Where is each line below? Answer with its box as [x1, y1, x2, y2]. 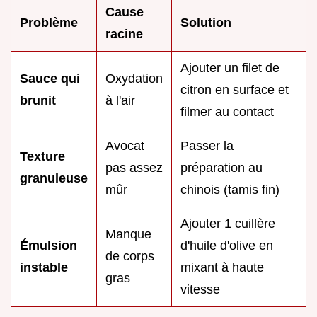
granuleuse [20, 171, 88, 185]
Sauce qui [20, 71, 80, 86]
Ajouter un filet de [180, 60, 279, 75]
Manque [105, 226, 151, 241]
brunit [20, 93, 56, 108]
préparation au [180, 160, 263, 175]
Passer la [180, 138, 234, 153]
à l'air [105, 93, 135, 108]
